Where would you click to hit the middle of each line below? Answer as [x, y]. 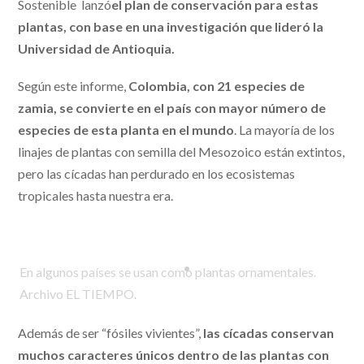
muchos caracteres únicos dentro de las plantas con [174, 355]
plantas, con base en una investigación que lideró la [171, 26]
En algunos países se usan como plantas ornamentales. [168, 272]
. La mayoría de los [285, 129]
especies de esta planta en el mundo [126, 129]
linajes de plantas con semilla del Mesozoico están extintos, [182, 151]
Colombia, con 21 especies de [217, 85]
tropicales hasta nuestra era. [96, 195]
